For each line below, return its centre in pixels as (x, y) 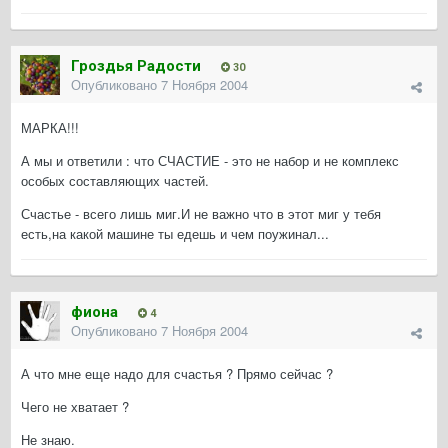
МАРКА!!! (50, 128)
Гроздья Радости (136, 66)
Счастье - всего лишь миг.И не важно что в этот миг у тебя (201, 214)
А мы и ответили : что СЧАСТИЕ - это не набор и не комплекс (210, 161)
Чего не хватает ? (75, 407)
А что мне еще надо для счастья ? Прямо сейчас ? (177, 374)
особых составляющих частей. (115, 181)
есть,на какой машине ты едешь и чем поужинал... (175, 234)
